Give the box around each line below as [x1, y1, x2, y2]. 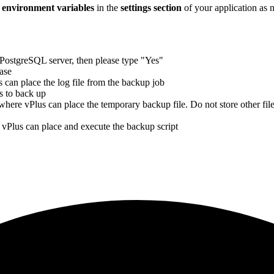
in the [94, 2, 120, 13]
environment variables [2, 2, 94, 13]
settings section [120, 2, 182, 13]
